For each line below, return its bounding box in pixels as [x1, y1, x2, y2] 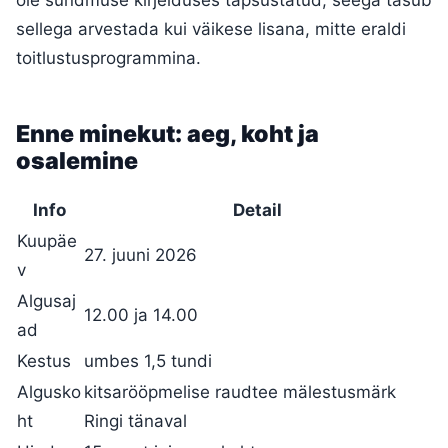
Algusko [17, 382, 81, 403]
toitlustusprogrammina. [16, 48, 201, 69]
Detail [233, 200, 282, 221]
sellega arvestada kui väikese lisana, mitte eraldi [16, 19, 406, 40]
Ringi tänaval [84, 411, 187, 432]
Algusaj [17, 291, 76, 312]
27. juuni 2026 [84, 245, 197, 266]
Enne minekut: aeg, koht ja [16, 120, 319, 149]
